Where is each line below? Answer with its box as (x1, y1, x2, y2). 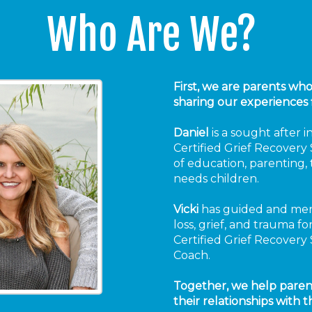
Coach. (173, 248, 213, 262)
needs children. (173, 171, 262, 185)
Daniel (173, 125, 209, 139)
